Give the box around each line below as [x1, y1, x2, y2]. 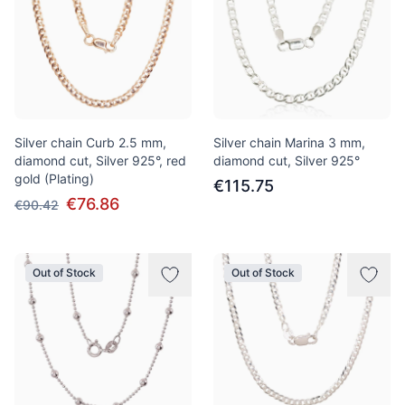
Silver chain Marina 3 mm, [213, 135, 365, 150]
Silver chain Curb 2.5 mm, [14, 135, 166, 150]
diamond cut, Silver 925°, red [14, 153, 186, 168]
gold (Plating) [14, 171, 94, 186]
